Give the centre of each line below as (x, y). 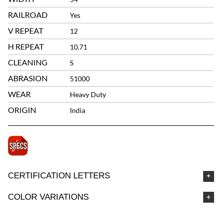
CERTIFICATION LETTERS (59, 176)
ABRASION (28, 78)
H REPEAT (26, 47)
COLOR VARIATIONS (49, 197)
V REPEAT (26, 31)
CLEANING (28, 62)
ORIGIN (22, 110)
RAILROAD (28, 15)
